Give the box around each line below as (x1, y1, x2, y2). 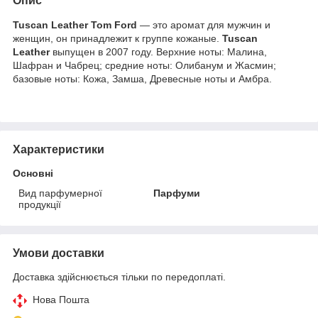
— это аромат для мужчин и (137, 18, 270, 31)
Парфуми (153, 187, 201, 199)
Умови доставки (13, 246, 104, 259)
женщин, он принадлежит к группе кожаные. (13, 32, 222, 44)
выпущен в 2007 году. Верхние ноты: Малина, (50, 45, 267, 57)
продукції (18, 198, 61, 210)
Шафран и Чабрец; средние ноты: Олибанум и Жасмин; (13, 59, 276, 71)
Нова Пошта (33, 293, 89, 305)
